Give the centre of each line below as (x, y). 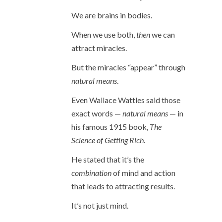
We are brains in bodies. (112, 15)
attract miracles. (99, 48)
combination (91, 173)
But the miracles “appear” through (128, 67)
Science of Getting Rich (108, 140)
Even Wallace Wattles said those (126, 100)
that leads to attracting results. (123, 186)
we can (163, 34)
